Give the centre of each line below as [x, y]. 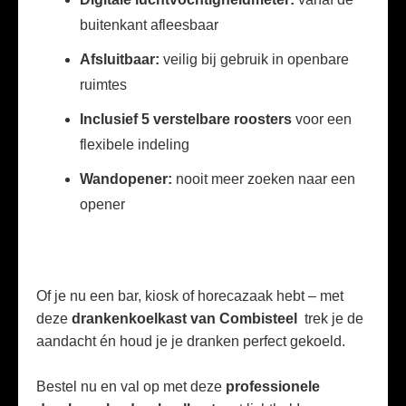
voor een [322, 119]
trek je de [332, 319]
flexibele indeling [135, 145]
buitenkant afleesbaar [149, 25]
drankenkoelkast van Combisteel [184, 319]
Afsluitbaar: [121, 59]
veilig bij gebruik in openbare [256, 59]
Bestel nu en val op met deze [131, 387]
